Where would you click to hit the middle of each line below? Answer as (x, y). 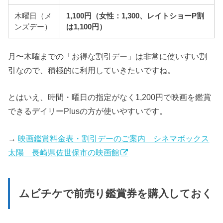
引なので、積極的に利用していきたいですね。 (92, 70)
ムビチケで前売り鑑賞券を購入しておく (115, 194)
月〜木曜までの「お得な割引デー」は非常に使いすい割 (108, 56)
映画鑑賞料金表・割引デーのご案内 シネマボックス (114, 138)
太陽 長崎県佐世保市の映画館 (64, 152)
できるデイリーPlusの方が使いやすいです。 (88, 111)
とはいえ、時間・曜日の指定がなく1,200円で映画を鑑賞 (110, 97)
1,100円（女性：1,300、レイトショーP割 (135, 16)
